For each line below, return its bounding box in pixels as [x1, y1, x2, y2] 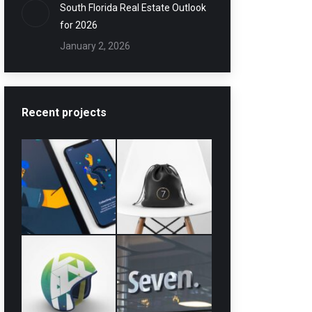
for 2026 [59, 19, 97, 31]
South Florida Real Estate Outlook [59, 2, 206, 13]
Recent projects [21, 106, 107, 119]
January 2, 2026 [59, 40, 130, 52]
